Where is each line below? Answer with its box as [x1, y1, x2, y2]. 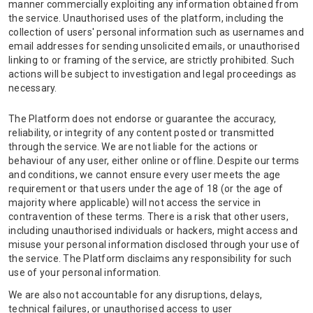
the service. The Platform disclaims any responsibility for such [8, 253, 291, 264]
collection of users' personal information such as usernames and [8, 27, 304, 38]
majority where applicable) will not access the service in [8, 197, 261, 208]
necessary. [8, 82, 57, 94]
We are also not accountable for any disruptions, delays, [8, 289, 262, 300]
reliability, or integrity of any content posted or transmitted [8, 127, 275, 138]
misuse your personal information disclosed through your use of [8, 239, 300, 250]
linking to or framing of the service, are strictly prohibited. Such [8, 54, 294, 66]
